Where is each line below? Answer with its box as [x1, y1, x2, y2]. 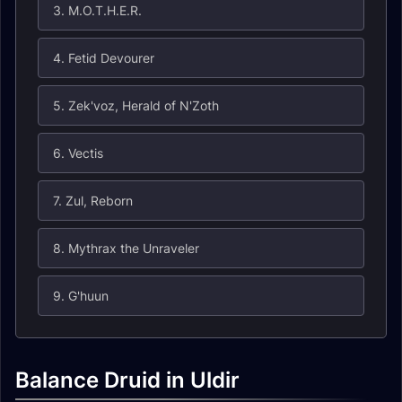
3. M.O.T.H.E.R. [53, 3, 142, 18]
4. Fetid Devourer [53, 50, 154, 66]
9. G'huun [53, 288, 109, 303]
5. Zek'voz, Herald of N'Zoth [53, 98, 219, 113]
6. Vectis [53, 145, 103, 161]
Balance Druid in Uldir [15, 367, 240, 393]
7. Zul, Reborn [53, 193, 133, 208]
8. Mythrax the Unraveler [53, 240, 199, 256]
